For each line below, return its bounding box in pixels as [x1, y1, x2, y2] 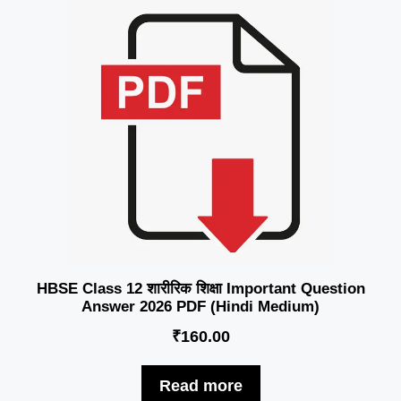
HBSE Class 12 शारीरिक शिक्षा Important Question [36, 279, 365, 297]
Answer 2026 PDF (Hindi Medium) [81, 297, 320, 315]
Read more [158, 376, 243, 395]
